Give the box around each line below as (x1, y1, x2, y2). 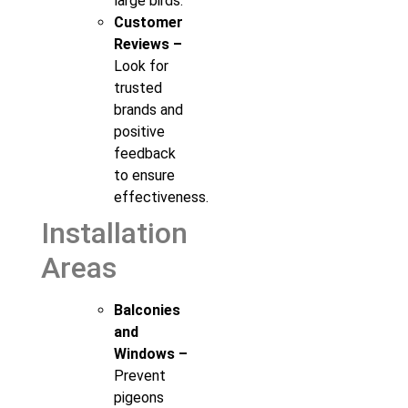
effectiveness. (114, 188, 209, 206)
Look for (114, 56, 168, 75)
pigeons (114, 388, 164, 406)
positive (114, 122, 165, 140)
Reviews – (114, 35, 182, 53)
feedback (114, 144, 176, 162)
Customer (114, 13, 183, 31)
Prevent (114, 366, 166, 384)
